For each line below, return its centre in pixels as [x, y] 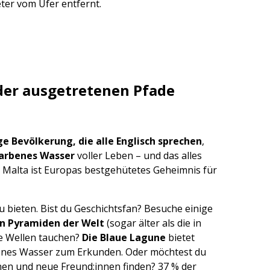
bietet [181, 237]
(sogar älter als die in [153, 223]
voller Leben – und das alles [138, 155]
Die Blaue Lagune [125, 237]
